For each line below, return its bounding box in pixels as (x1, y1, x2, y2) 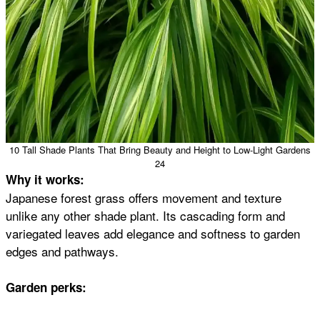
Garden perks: (6, 279, 86, 296)
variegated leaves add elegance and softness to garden (6, 224, 300, 242)
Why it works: (6, 170, 84, 188)
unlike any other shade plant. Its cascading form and (6, 206, 285, 224)
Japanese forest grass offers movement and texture (6, 188, 281, 206)
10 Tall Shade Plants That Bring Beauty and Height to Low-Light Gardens (9, 142, 311, 156)
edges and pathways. (6, 241, 119, 260)
